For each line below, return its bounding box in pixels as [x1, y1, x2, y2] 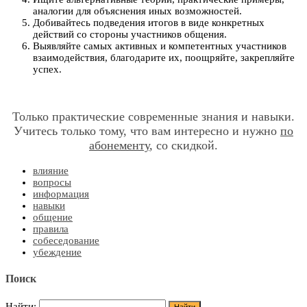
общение [33, 211, 73, 223]
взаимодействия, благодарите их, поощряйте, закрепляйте [33, 51, 295, 63]
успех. [33, 63, 62, 75]
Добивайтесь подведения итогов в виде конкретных [33, 16, 265, 28]
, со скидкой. [149, 138, 218, 152]
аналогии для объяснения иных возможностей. [33, 5, 242, 16]
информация [33, 188, 89, 199]
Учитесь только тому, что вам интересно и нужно [14, 123, 280, 138]
